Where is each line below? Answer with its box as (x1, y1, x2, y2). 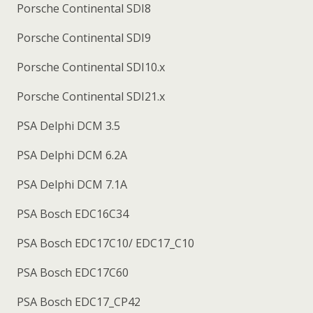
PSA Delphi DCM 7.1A (14, 176, 127, 192)
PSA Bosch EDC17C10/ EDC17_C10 (14, 235, 194, 251)
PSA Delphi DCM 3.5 (14, 117, 120, 133)
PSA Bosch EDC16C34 (14, 205, 129, 221)
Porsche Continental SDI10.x (14, 59, 165, 75)
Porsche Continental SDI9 (14, 29, 151, 45)
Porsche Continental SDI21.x (14, 88, 165, 104)
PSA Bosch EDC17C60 (14, 264, 129, 280)
